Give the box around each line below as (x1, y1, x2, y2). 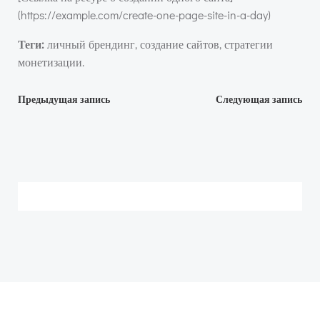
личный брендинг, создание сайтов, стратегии (44, 36, 273, 51)
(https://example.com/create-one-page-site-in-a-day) (18, 7, 271, 22)
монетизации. (18, 54, 84, 69)
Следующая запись (216, 94, 302, 105)
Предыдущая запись (18, 94, 110, 105)
